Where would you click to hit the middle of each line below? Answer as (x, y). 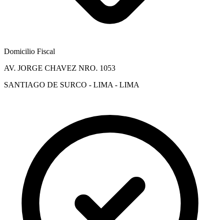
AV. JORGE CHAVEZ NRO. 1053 (60, 68)
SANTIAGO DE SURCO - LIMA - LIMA (72, 84)
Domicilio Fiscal (29, 51)
